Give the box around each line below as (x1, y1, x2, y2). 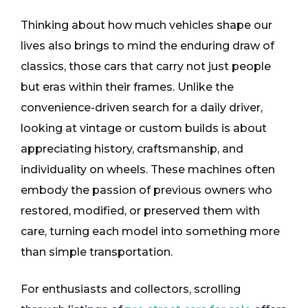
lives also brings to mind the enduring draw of (21, 39, 274, 53)
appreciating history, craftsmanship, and (21, 142, 243, 156)
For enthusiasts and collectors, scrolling (21, 283, 241, 296)
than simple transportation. (21, 245, 173, 259)
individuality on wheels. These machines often (21, 163, 275, 177)
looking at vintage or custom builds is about (21, 122, 267, 135)
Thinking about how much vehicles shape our (21, 19, 272, 32)
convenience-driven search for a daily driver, (21, 101, 263, 115)
